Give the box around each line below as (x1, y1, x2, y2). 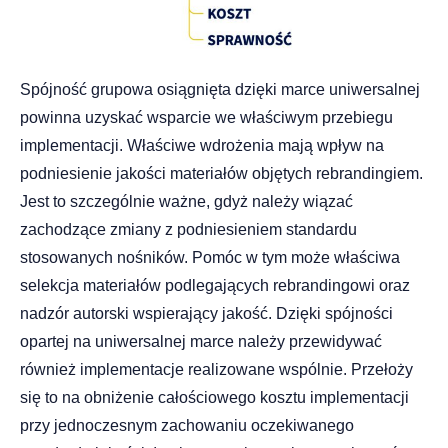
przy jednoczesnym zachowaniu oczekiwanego (20, 416, 354, 434)
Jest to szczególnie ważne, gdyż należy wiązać (20, 192, 353, 210)
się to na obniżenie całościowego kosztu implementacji (20, 388, 409, 406)
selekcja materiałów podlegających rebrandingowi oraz (20, 276, 410, 294)
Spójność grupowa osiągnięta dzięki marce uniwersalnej (20, 80, 420, 98)
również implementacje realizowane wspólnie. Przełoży (20, 360, 413, 378)
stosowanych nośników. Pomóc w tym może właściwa (20, 248, 400, 266)
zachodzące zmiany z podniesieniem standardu (20, 220, 357, 238)
